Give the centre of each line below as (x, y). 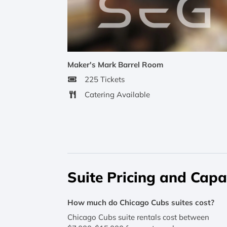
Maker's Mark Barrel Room (116, 64)
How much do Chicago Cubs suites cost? (141, 202)
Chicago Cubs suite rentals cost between (139, 217)
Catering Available (117, 94)
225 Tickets (105, 80)
